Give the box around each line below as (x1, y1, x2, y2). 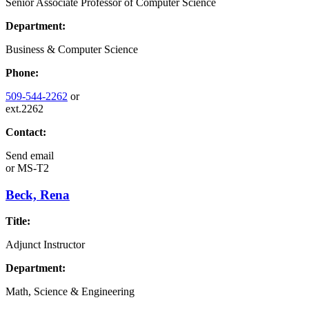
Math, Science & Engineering (6, 286, 134, 298)
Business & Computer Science (6, 43, 138, 55)
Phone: (6, 66, 39, 79)
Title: (6, 215, 30, 228)
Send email (6, 149, 54, 161)
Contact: (6, 126, 46, 138)
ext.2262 (6, 102, 43, 114)
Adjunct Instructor (6, 239, 85, 251)
